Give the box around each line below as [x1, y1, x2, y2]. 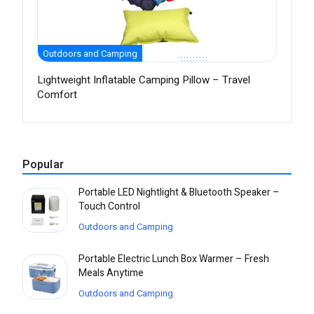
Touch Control [78, 199, 140, 214]
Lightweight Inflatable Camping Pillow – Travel [37, 72, 250, 88]
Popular [22, 156, 64, 174]
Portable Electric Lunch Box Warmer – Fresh [78, 252, 269, 267]
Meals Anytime [78, 266, 144, 281]
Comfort [37, 87, 77, 103]
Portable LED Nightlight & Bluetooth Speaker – [78, 185, 280, 200]
